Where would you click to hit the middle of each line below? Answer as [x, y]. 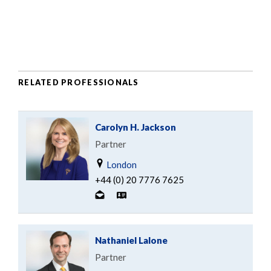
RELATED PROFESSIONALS [79, 82]
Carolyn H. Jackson [135, 127]
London [121, 165]
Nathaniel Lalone [131, 240]
